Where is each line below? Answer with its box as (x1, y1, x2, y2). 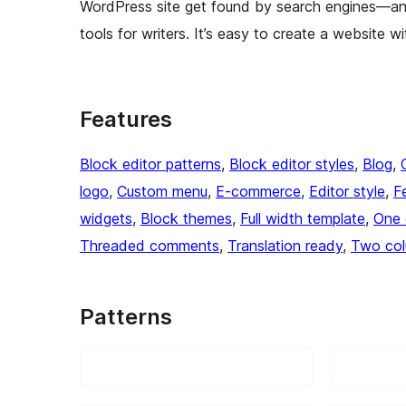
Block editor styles (229, 154, 354, 173)
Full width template (240, 208, 365, 227)
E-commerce (216, 181, 301, 200)
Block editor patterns (80, 154, 221, 173)
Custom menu (117, 181, 208, 200)
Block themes (140, 208, 232, 227)
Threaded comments (80, 236, 219, 255)
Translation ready (227, 236, 343, 255)
